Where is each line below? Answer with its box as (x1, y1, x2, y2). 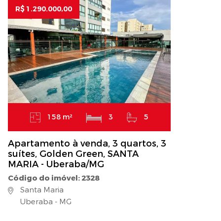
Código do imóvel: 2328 (8, 173, 99, 184)
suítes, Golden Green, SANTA (8, 148, 139, 160)
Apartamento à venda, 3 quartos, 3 (8, 138, 166, 150)
